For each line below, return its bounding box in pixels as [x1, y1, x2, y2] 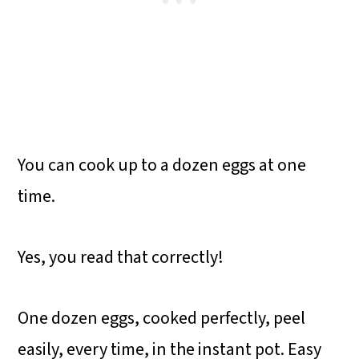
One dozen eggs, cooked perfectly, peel [18, 305, 306, 332]
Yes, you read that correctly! [18, 244, 224, 271]
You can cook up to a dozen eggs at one [18, 152, 307, 179]
